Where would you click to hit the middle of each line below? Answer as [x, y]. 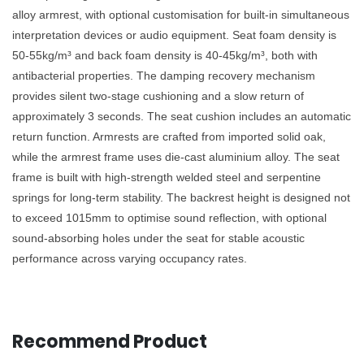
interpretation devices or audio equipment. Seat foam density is [174, 35]
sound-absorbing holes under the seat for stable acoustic [158, 238]
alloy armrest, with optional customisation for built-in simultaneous [181, 14]
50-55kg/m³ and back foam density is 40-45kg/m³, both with [165, 55]
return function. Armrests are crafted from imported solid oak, [169, 136]
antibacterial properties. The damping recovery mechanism [164, 75]
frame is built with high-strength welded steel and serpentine [167, 177]
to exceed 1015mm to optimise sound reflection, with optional [169, 217]
